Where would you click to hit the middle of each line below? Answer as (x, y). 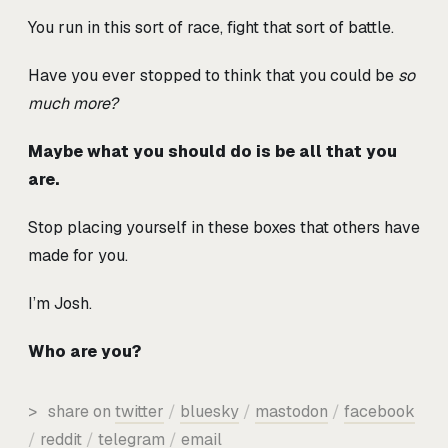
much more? (73, 104)
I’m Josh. (60, 304)
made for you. (78, 256)
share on (79, 412)
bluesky (209, 412)
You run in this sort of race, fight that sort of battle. (211, 28)
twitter (139, 412)
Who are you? (84, 352)
